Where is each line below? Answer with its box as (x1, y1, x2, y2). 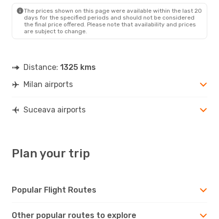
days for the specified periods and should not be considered (24, 14, 195, 21)
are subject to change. (24, 27, 87, 35)
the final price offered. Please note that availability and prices (24, 21, 196, 28)
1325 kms (60, 62, 96, 72)
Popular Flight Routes (12, 185, 96, 195)
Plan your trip (12, 146, 90, 160)
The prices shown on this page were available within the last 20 (24, 7, 202, 14)
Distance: (23, 62, 60, 72)
